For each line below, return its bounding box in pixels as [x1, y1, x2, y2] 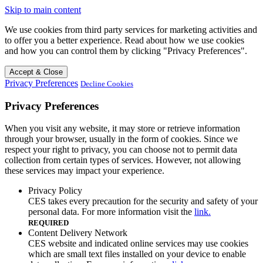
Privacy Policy [28, 186, 82, 196]
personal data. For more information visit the [28, 207, 194, 217]
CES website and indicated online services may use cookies [28, 238, 248, 249]
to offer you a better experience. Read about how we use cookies [5, 35, 244, 45]
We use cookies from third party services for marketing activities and [5, 25, 257, 35]
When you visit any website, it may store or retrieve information [5, 123, 240, 134]
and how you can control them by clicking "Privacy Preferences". [5, 46, 247, 56]
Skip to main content [5, 5, 81, 15]
